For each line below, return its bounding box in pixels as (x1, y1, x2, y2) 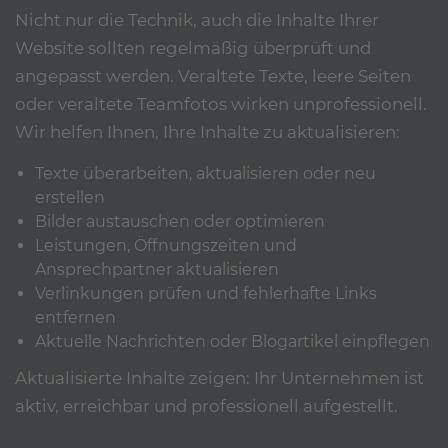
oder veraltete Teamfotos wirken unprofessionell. (15, 93, 427, 114)
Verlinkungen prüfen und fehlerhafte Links (35, 284, 377, 304)
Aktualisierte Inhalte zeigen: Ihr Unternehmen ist (15, 368, 424, 389)
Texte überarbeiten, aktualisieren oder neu (35, 164, 376, 184)
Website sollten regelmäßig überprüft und (15, 37, 371, 58)
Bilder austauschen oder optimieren (35, 212, 325, 232)
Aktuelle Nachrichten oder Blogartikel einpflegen (35, 332, 430, 352)
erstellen (35, 188, 105, 208)
